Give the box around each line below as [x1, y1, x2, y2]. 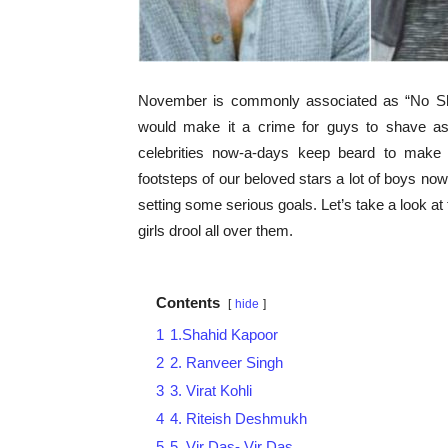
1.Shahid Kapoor [170, 326, 278, 344]
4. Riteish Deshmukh [170, 410, 307, 428]
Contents [156, 294, 220, 312]
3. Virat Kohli [170, 382, 252, 400]
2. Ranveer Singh [170, 354, 283, 372]
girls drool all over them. [138, 222, 293, 240]
